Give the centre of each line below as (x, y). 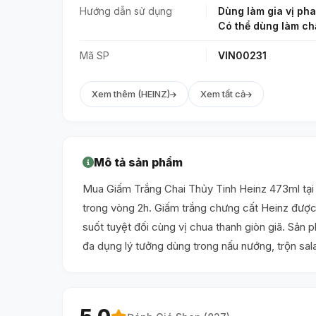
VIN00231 (242, 56)
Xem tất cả (223, 94)
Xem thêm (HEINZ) (131, 94)
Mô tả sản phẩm (138, 163)
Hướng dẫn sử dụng (126, 11)
